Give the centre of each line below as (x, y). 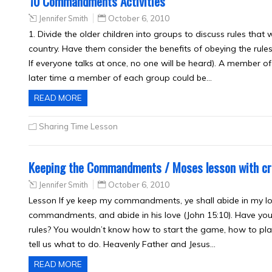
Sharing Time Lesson (78, 126)
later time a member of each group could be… (120, 78)
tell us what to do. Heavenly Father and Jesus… (122, 244)
